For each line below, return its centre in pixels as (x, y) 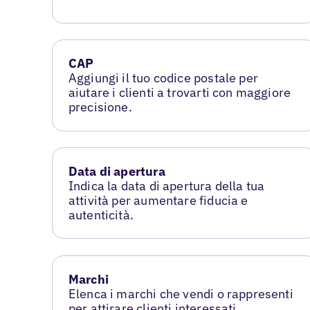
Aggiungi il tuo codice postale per (163, 78)
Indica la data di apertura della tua (166, 186)
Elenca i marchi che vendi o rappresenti (181, 294)
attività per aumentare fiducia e (158, 201)
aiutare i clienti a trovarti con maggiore (180, 93)
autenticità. (101, 215)
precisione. (100, 107)
